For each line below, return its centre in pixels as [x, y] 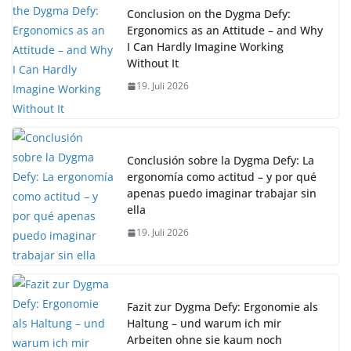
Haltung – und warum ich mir [204, 324]
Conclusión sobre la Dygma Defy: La [221, 161]
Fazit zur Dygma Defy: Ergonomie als [223, 307]
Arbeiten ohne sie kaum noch [204, 340]
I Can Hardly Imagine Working [205, 47]
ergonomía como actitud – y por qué [222, 177]
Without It [153, 63]
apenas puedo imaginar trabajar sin [222, 194]
